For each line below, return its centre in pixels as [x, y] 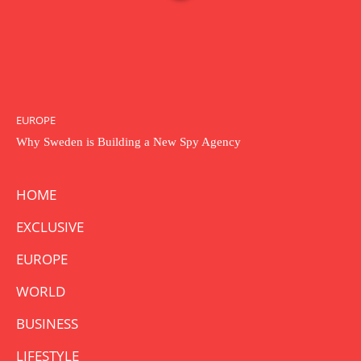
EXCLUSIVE [50, 226]
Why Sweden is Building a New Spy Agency [129, 141]
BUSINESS [47, 323]
